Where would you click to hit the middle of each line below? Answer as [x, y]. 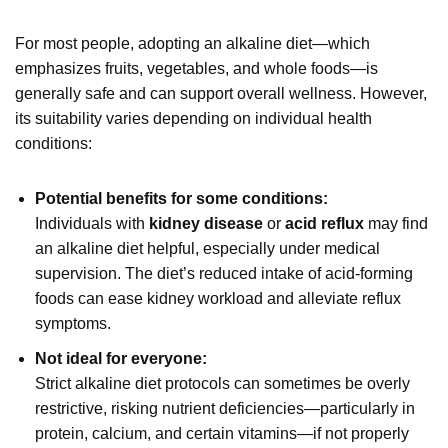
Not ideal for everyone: [121, 358]
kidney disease [206, 223]
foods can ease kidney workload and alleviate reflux [218, 298]
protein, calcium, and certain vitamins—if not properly [222, 433]
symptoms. [73, 323]
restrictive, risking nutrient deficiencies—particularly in [225, 408]
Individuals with [92, 223]
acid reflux [324, 223]
